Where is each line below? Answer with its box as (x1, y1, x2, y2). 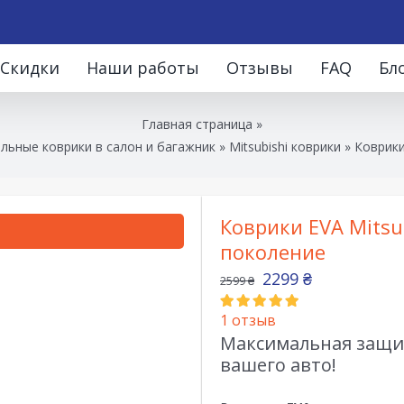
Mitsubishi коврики (228, 137, 341, 155)
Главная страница (142, 115, 252, 133)
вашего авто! (220, 353, 336, 377)
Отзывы (226, 57, 293, 78)
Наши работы (87, 57, 199, 78)
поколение (220, 238, 326, 265)
